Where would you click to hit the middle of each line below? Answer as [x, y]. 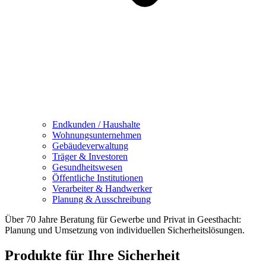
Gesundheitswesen [87, 167]
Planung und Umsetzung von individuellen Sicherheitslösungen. [125, 230]
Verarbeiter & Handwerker [102, 188]
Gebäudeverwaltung [90, 145]
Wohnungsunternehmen [97, 135]
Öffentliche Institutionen [98, 178]
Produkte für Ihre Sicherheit [92, 255]
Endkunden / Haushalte [96, 124]
